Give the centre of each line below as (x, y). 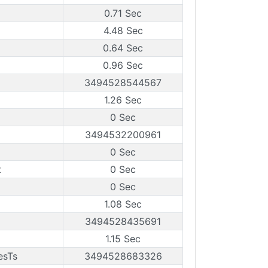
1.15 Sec (123, 239)
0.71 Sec (123, 13)
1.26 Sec (123, 100)
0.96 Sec (123, 65)
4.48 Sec (123, 31)
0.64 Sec (123, 48)
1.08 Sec (123, 204)
